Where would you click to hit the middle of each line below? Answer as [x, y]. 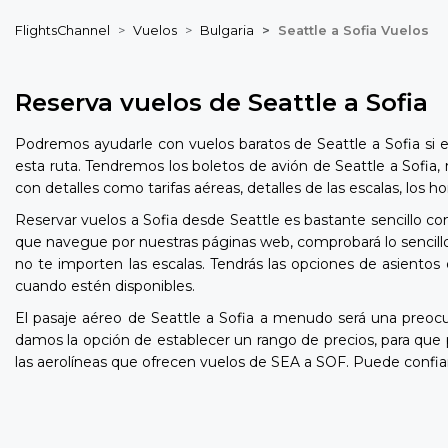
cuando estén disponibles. [105, 286]
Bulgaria [227, 31]
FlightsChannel [62, 31]
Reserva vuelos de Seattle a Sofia [221, 103]
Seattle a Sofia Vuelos [353, 31]
